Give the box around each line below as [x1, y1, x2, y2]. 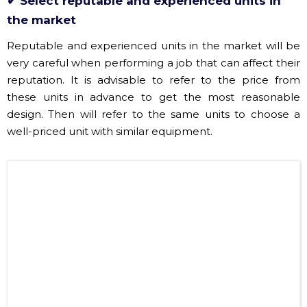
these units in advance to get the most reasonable [7, 31, 300, 45]
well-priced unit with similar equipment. [7, 65, 212, 79]
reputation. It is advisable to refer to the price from [7, 14, 300, 27]
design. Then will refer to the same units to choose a [7, 48, 300, 62]
